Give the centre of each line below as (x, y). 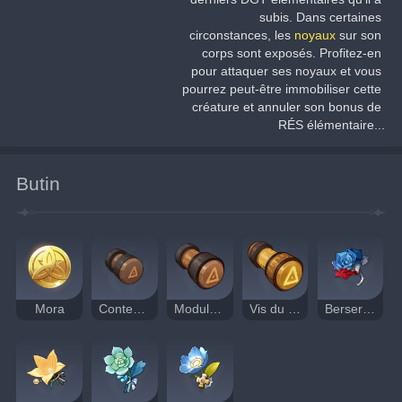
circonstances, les (242, 35)
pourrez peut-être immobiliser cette (284, 89)
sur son (363, 35)
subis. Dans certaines (323, 17)
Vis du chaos (294, 310)
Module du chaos (216, 310)
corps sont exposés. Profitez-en (294, 53)
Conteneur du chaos (140, 310)
